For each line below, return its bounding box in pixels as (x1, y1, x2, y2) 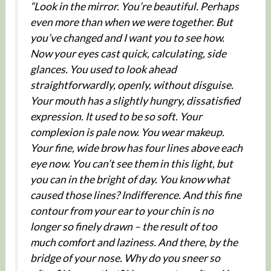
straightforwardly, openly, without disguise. (30, 79, 233, 92)
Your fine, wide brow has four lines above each (30, 142, 243, 155)
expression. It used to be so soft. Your (30, 110, 202, 123)
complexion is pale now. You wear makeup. (30, 126, 224, 139)
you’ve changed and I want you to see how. (30, 31, 224, 45)
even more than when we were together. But (30, 16, 233, 29)
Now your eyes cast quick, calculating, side (30, 47, 226, 60)
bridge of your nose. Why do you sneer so (30, 252, 220, 265)
